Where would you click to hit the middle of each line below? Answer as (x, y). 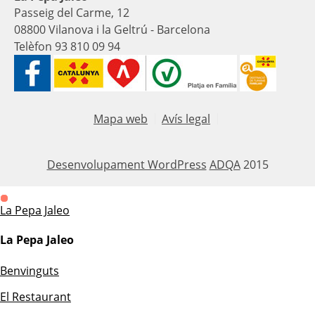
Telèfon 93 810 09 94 (67, 47)
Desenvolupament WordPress (127, 165)
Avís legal (186, 119)
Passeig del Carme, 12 (72, 13)
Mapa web (121, 119)
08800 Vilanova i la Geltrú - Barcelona (112, 30)
